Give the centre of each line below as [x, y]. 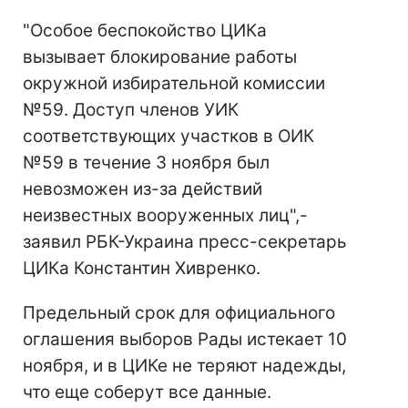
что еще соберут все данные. [147, 393]
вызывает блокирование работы [160, 57]
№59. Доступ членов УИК [131, 110]
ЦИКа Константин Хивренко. [142, 269]
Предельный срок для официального [179, 313]
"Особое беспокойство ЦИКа [145, 31]
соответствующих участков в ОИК [168, 137]
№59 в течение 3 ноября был [146, 163]
